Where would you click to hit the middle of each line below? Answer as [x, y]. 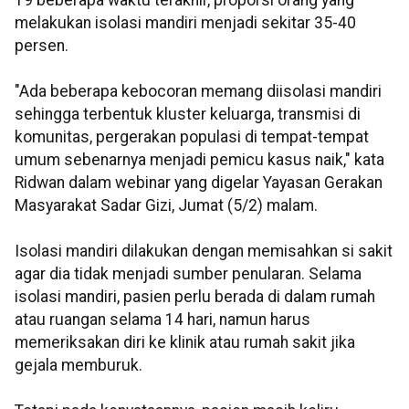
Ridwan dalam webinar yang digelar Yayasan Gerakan [199, 183]
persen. [42, 46]
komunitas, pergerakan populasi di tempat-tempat [192, 137]
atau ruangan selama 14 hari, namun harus [163, 320]
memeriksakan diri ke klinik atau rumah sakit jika [185, 343]
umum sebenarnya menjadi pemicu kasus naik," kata [199, 160]
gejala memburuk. [79, 366]
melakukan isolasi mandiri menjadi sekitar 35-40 [185, 23]
